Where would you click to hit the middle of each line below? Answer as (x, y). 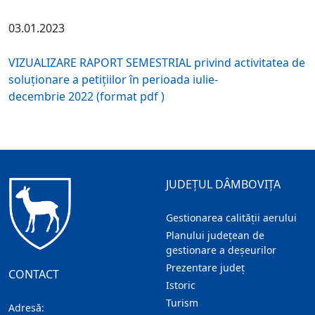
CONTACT (34, 274)
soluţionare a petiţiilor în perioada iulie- (113, 79)
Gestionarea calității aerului (231, 218)
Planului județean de (215, 236)
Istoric (181, 285)
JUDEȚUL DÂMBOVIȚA (223, 185)
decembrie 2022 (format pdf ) (86, 96)
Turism (182, 303)
